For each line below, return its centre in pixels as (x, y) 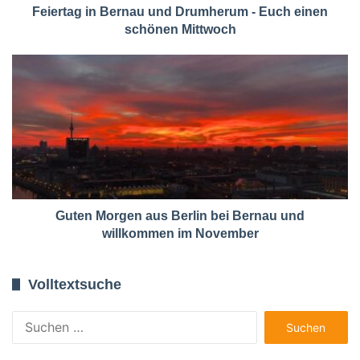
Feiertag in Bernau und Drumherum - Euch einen (180, 11)
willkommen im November (180, 233)
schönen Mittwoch (180, 29)
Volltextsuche (75, 284)
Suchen (278, 318)
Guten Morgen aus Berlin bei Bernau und (180, 215)
